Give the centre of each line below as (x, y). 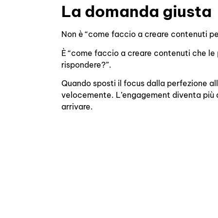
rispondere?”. (87, 64)
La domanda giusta (137, 11)
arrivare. (77, 107)
